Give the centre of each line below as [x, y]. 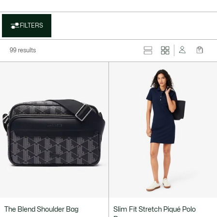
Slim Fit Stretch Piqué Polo [154, 210]
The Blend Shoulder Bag [41, 210]
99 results [23, 50]
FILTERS [31, 25]
